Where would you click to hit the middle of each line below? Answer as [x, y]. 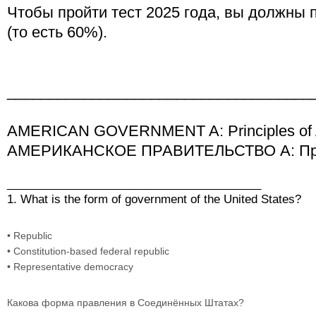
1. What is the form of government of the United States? [156, 199]
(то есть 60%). [57, 32]
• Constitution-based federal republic [88, 251]
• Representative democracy [70, 266]
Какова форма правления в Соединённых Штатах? [127, 302]
